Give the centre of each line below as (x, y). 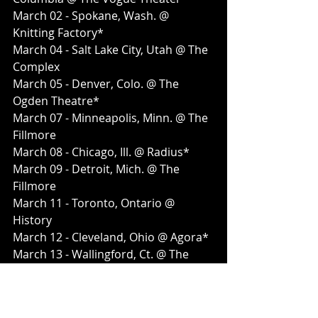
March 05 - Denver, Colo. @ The (97, 83)
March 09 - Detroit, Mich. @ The (98, 169)
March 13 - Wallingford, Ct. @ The (102, 254)
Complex (36, 66)
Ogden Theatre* (56, 100)
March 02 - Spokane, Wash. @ (92, 15)
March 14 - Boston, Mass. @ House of (113, 288)
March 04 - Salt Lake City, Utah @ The (112, 49)
